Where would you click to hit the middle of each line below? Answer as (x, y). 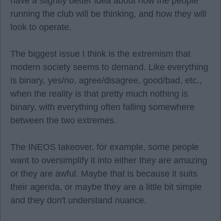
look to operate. (41, 27)
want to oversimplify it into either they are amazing (109, 160)
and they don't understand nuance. (78, 200)
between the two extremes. (63, 120)
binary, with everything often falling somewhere (102, 107)
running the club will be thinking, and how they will (108, 14)
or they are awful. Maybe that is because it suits (104, 174)
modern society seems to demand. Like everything (109, 67)
